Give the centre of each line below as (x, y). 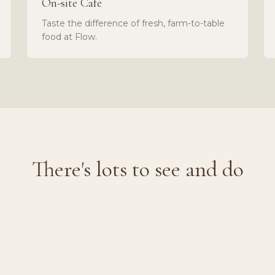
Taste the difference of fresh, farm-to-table (133, 23)
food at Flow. (69, 37)
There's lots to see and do (137, 169)
